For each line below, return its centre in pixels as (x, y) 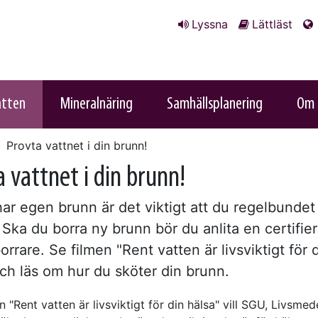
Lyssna (210, 24)
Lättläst (273, 24)
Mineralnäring (96, 104)
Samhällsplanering (215, 104)
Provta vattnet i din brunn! (75, 145)
